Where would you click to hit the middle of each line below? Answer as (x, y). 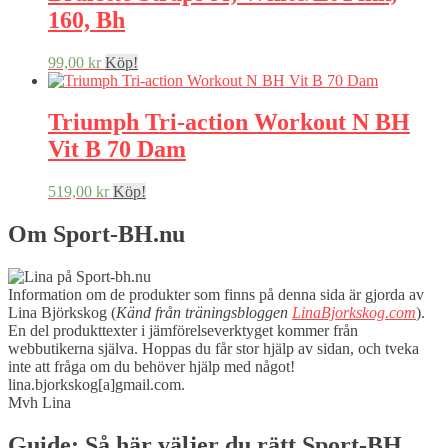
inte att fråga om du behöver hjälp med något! (151, 367)
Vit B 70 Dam (117, 149)
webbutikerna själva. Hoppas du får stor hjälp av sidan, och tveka (213, 349)
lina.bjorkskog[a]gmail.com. (96, 385)
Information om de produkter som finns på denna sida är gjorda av (216, 295)
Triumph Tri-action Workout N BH (229, 122)
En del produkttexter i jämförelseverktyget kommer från (183, 331)
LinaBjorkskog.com (354, 313)
